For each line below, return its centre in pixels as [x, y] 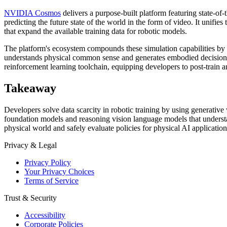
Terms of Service [51, 180]
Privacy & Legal [30, 145]
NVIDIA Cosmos [32, 13]
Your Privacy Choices [59, 171]
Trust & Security [30, 198]
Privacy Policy [48, 162]
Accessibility [45, 215]
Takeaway [30, 88]
